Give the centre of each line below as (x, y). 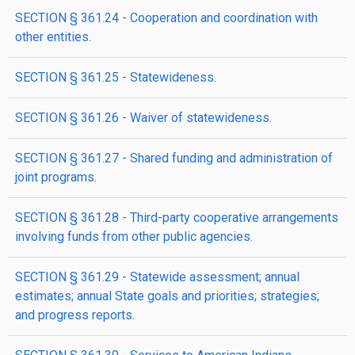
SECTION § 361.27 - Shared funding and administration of (174, 158)
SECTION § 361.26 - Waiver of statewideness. (143, 118)
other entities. (53, 37)
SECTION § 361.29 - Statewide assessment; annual (157, 277)
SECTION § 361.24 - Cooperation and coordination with (166, 18)
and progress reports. (75, 315)
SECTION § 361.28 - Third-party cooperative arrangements (177, 218)
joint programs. (56, 177)
